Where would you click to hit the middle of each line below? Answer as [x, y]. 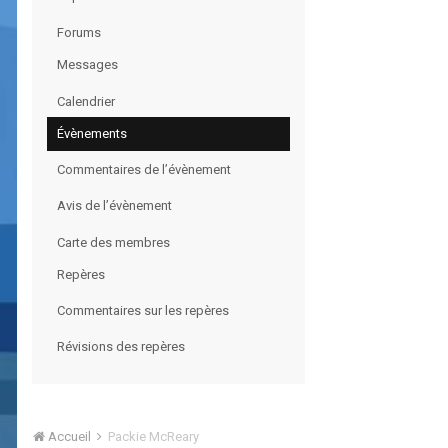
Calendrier [86, 102]
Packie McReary [153, 437]
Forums [79, 33]
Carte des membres [113, 243]
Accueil [69, 437]
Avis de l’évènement [114, 206]
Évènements [92, 134]
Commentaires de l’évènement [144, 170]
